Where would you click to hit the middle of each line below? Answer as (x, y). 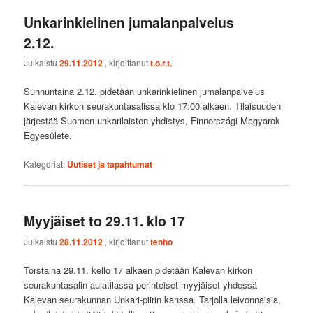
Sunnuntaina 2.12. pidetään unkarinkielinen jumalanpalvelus (145, 92)
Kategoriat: (45, 163)
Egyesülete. (48, 136)
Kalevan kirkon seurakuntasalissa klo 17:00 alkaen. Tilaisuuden (153, 106)
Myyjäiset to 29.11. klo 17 (105, 220)
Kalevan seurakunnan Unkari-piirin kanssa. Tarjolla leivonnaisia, (153, 299)
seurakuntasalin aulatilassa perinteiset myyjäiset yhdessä (141, 284)
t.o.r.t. (161, 63)
